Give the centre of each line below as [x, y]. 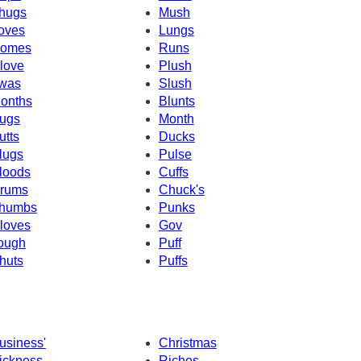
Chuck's [181, 190]
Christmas [187, 342]
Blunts [176, 102]
